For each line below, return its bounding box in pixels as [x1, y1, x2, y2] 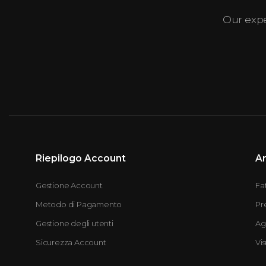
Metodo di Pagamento [36, 199, 122, 209]
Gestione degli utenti [36, 218, 113, 228]
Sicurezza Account [36, 237, 106, 247]
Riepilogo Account [36, 152, 126, 164]
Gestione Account [36, 180, 103, 190]
